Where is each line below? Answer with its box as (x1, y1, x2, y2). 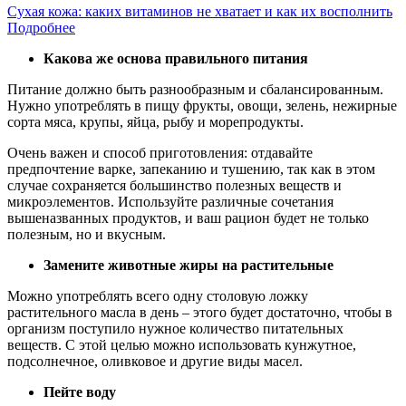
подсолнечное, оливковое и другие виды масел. (7, 353, 303, 369)
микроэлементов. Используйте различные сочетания (7, 193, 333, 209)
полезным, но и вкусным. (7, 226, 166, 242)
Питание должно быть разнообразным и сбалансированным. (7, 81, 383, 97)
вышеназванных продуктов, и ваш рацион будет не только (7, 209, 369, 226)
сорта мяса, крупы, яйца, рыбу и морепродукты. (7, 113, 304, 130)
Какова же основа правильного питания (43, 50, 308, 66)
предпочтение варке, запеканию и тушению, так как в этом (7, 160, 375, 177)
